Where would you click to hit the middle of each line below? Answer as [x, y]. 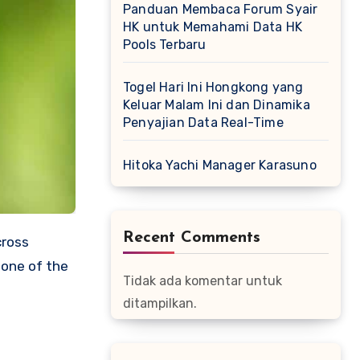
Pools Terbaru [165, 45]
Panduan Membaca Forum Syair [221, 9]
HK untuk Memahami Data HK [213, 27]
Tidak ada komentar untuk [202, 281]
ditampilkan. [160, 303]
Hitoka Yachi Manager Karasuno [220, 165]
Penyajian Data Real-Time [203, 123]
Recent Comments [192, 238]
